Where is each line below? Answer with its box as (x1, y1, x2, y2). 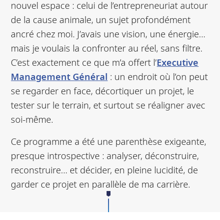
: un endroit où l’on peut (108, 70, 208, 82)
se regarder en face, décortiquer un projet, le (11, 84, 194, 97)
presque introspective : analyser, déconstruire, (11, 149, 199, 162)
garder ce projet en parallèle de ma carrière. (11, 177, 191, 190)
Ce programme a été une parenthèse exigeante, (11, 135, 207, 147)
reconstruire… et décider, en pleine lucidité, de (11, 163, 198, 176)
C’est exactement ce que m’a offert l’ (11, 55, 157, 68)
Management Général (11, 70, 108, 82)
